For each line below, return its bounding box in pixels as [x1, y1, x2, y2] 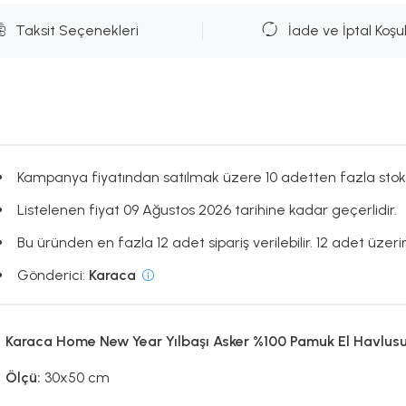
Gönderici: [16, 266, 89, 284]
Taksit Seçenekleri [14, 22, 139, 39]
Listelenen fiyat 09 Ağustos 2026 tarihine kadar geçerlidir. [16, 201, 397, 218]
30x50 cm [44, 369, 111, 386]
